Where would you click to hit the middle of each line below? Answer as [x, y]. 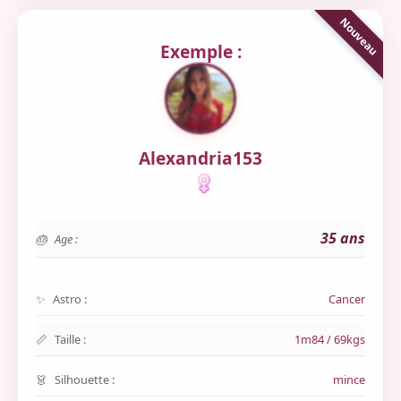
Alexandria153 [200, 158]
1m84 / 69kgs [330, 339]
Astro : [70, 299]
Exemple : [200, 51]
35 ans [343, 238]
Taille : [70, 339]
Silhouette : [85, 380]
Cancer [347, 299]
